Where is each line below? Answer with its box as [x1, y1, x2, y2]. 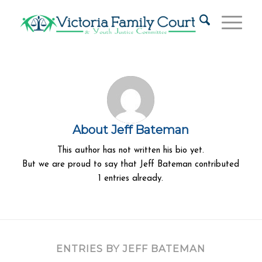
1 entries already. [98, 174, 164, 183]
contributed [192, 160, 240, 169]
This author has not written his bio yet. [57, 146, 205, 155]
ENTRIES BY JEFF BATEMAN [56, 242, 206, 254]
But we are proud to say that [22, 160, 140, 169]
